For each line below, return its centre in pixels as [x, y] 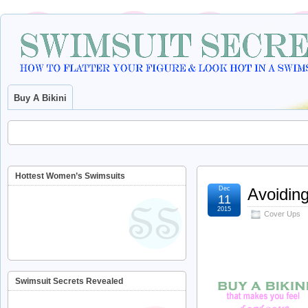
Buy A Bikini [40, 98]
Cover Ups [282, 214]
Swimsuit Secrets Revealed [69, 281]
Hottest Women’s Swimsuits [70, 176]
